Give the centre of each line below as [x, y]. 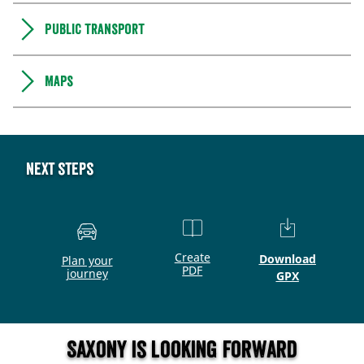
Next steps [60, 169]
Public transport [94, 30]
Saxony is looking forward [182, 349]
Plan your [87, 260]
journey [87, 273]
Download [287, 258]
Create [192, 257]
